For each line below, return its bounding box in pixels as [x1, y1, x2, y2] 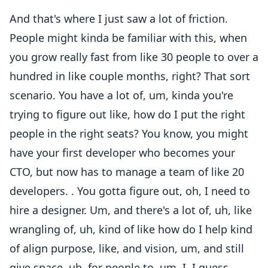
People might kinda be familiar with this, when [10, 31, 247, 45]
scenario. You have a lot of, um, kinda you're [10, 88, 233, 102]
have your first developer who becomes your [10, 145, 235, 160]
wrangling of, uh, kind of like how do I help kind [10, 222, 252, 236]
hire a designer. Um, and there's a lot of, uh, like [10, 203, 252, 217]
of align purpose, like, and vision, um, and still [10, 241, 244, 255]
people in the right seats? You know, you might [10, 126, 248, 141]
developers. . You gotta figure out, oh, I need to [10, 184, 250, 198]
